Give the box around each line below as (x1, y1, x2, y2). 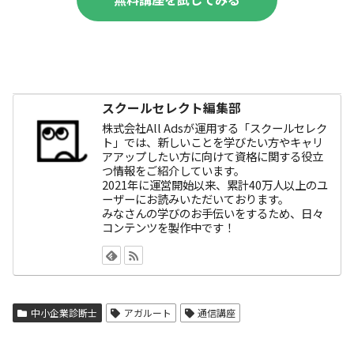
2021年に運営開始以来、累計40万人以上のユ (102, 175, 329, 193)
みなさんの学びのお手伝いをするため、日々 (102, 204, 324, 221)
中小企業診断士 (30, 305, 97, 319)
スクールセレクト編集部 (102, 98, 242, 117)
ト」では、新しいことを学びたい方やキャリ (102, 133, 324, 150)
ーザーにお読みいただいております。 (102, 190, 290, 207)
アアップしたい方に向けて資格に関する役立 (102, 147, 324, 164)
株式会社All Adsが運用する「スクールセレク (102, 119, 328, 136)
